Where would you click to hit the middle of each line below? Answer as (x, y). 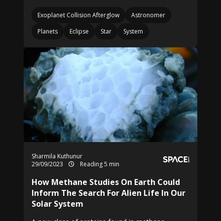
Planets (48, 31)
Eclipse (79, 31)
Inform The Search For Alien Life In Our (109, 193)
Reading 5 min (99, 164)
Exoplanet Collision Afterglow (78, 15)
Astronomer (148, 15)
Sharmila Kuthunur (57, 156)
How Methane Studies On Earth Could (106, 182)
